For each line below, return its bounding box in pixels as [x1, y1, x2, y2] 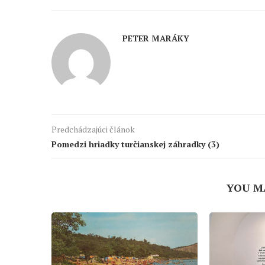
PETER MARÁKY [122, 33, 189, 44]
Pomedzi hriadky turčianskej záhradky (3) [51, 138, 219, 150]
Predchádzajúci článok [51, 124, 135, 135]
